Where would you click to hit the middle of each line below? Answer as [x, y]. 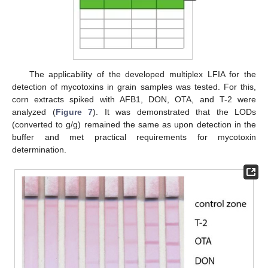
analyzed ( [34, 112]
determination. [39, 149]
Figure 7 [74, 112]
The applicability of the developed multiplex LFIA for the [142, 74]
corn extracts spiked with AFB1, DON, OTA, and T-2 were [134, 99]
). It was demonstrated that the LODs [174, 112]
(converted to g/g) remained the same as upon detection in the [134, 124]
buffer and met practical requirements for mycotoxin [134, 137]
